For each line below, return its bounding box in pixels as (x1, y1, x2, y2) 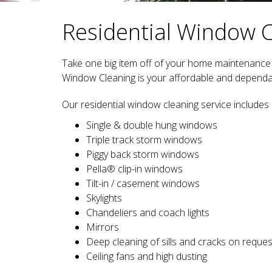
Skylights (86, 191, 122, 205)
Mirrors (86, 220, 119, 234)
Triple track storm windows (86, 133, 202, 146)
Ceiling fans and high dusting (86, 250, 207, 263)
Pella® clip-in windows (86, 162, 183, 175)
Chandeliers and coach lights (86, 206, 209, 219)
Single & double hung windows (86, 118, 217, 132)
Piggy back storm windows (86, 148, 199, 161)
